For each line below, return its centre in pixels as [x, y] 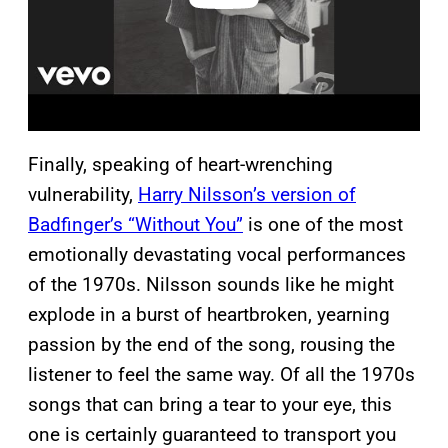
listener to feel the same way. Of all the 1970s [221, 375]
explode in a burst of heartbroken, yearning [209, 315]
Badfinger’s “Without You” [135, 225]
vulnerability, [83, 195]
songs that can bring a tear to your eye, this [210, 405]
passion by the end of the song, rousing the [211, 345]
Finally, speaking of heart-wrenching [180, 165]
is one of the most [323, 225]
